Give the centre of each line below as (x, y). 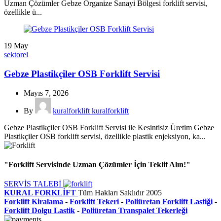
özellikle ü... (23, 12)
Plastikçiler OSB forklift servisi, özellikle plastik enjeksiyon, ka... (105, 136)
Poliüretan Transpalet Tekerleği (134, 211)
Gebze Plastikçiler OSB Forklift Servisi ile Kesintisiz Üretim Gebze (109, 127)
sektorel (16, 55)
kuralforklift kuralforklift (91, 110)
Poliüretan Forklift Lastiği (169, 202)
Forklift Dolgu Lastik (39, 211)
